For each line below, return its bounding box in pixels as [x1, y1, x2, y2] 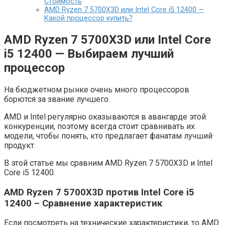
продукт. [4, 141, 36, 150]
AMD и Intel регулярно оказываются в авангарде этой [4, 112, 206, 122]
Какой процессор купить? [44, 14, 133, 23]
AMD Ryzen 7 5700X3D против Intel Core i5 [4, 186, 194, 198]
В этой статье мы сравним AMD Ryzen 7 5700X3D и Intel [4, 158, 212, 168]
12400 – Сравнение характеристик [4, 197, 162, 209]
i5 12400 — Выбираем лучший [4, 47, 174, 61]
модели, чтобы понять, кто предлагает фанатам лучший [4, 131, 212, 141]
